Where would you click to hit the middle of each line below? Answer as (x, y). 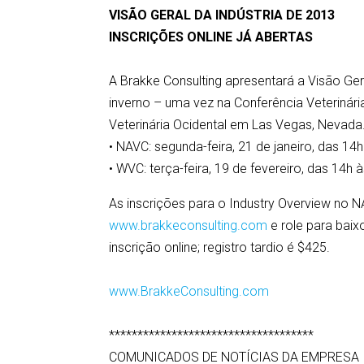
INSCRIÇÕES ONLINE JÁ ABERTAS (211, 37)
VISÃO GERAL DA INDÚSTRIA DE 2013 (222, 15)
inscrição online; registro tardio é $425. (220, 247)
